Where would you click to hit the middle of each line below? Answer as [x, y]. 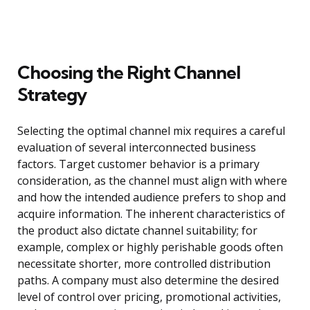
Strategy [52, 95]
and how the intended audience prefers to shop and [152, 198]
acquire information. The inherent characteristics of [151, 214]
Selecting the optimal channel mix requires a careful [151, 131]
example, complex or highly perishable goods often [150, 247]
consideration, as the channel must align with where [152, 181]
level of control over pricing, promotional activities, [149, 297]
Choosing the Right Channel [129, 73]
